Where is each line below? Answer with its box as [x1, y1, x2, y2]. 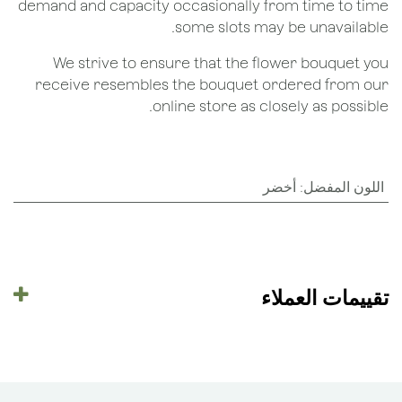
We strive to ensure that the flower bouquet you [57, 54, 392, 72]
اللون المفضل [307, 178, 389, 196]
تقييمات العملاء [265, 284, 392, 310]
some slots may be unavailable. [179, 18, 392, 36]
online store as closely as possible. [156, 97, 392, 115]
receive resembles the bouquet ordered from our [39, 75, 392, 93]
